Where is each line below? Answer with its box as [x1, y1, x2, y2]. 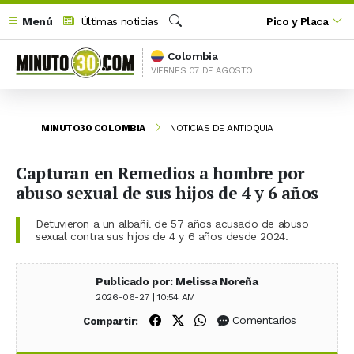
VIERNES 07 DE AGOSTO [151, 65, 253, 76]
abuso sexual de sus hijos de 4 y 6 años [16, 181, 318, 204]
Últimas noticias [77, 14, 159, 28]
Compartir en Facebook [160, 312, 292, 327]
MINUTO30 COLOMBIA [41, 122, 145, 134]
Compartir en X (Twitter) [183, 312, 316, 327]
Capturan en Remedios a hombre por [16, 161, 304, 184]
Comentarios [232, 314, 297, 327]
